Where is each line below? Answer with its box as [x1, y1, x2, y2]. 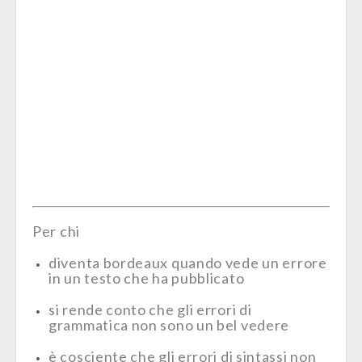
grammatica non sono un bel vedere [48, 316, 290, 334]
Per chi [32, 222, 80, 240]
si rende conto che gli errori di [48, 301, 252, 318]
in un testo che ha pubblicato [48, 269, 245, 287]
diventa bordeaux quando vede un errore [48, 254, 327, 271]
